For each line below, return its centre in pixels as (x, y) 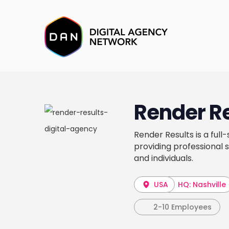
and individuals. (164, 158)
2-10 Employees (182, 207)
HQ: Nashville (202, 185)
